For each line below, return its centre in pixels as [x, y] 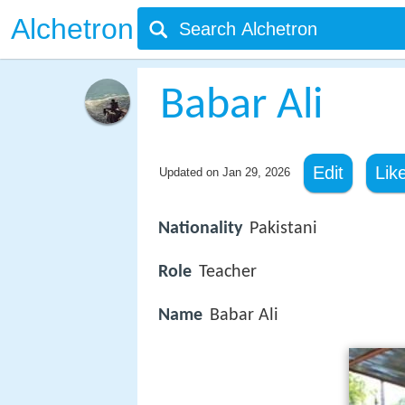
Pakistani [283, 229]
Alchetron [72, 29]
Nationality [200, 229]
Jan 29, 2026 [256, 172]
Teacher [228, 273]
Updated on [190, 172]
